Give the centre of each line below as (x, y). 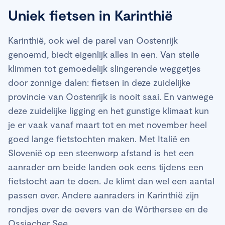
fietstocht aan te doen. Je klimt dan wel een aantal (111, 181)
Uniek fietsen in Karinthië (90, 15)
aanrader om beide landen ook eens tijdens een (106, 166)
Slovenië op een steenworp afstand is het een (101, 152)
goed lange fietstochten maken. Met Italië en (99, 138)
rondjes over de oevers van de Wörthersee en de (108, 209)
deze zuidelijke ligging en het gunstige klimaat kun (108, 110)
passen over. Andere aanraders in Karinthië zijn (103, 195)
